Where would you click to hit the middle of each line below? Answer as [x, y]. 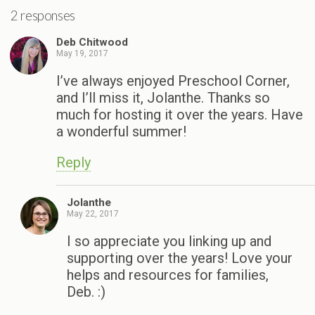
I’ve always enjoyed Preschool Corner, [173, 81]
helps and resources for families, [168, 275]
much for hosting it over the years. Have [180, 115]
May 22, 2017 [93, 214]
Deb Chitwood [92, 43]
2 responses [43, 15]
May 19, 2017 [82, 54]
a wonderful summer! [121, 132]
